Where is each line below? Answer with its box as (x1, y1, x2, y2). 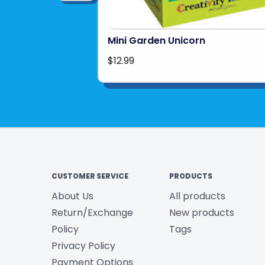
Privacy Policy (51, 238, 115, 253)
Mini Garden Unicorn (107, 33, 205, 47)
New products (169, 205, 234, 219)
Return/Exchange (51, 205, 133, 219)
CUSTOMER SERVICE (51, 170, 128, 181)
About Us (51, 189, 93, 203)
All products (169, 189, 225, 203)
